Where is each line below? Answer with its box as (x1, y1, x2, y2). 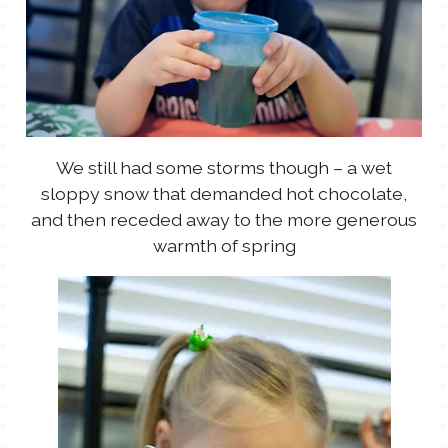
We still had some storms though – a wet (56, 156, 392, 178)
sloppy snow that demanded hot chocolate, (41, 182, 407, 204)
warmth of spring (152, 234, 296, 256)
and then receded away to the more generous (31, 208, 417, 230)
